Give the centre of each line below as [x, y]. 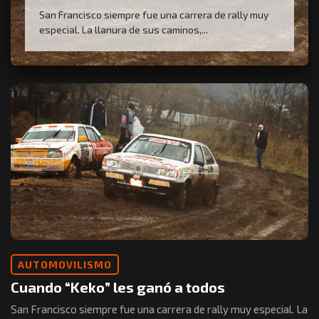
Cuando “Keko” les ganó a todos [118, 287]
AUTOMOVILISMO [65, 265]
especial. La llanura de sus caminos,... [124, 30]
